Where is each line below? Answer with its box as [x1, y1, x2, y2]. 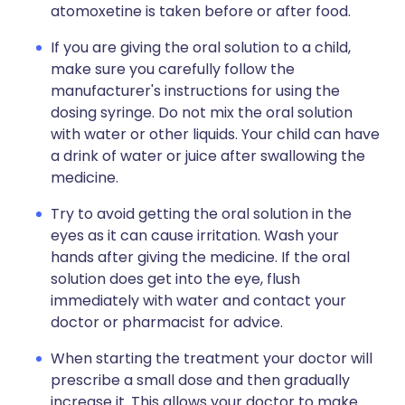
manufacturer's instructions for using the [51, 80, 340, 101]
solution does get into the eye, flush [51, 268, 300, 289]
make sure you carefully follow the [51, 59, 295, 80]
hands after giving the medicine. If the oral [51, 247, 350, 268]
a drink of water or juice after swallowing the [51, 146, 365, 166]
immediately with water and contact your [51, 290, 346, 311]
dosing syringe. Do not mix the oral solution [51, 102, 353, 123]
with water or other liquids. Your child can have [51, 124, 380, 145]
